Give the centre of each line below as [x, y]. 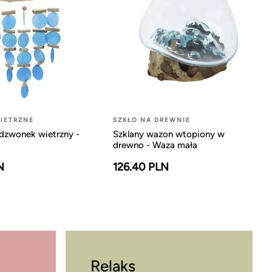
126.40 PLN [141, 167]
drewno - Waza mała [155, 145]
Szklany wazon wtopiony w [168, 134]
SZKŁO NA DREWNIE [151, 120]
